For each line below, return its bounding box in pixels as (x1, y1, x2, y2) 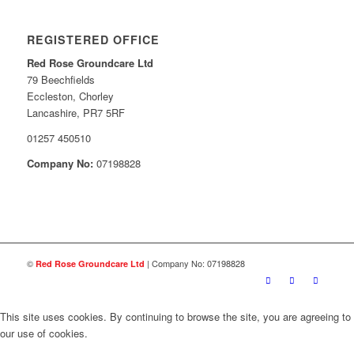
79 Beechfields (26, 72, 95, 88)
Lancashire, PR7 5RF (26, 105, 125, 121)
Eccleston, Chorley (26, 88, 114, 104)
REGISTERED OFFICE (26, 32, 160, 48)
